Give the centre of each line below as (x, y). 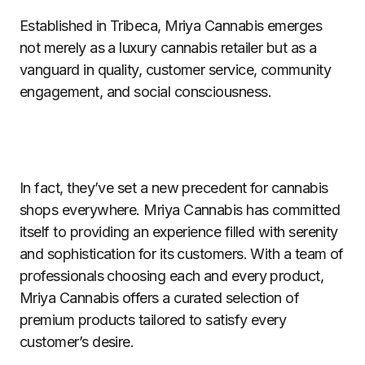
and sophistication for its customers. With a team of (182, 254)
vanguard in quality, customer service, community (176, 70)
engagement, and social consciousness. (146, 92)
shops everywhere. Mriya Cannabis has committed (180, 210)
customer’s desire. (77, 342)
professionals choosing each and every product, (172, 276)
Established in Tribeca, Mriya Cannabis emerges (171, 26)
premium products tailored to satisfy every (153, 320)
